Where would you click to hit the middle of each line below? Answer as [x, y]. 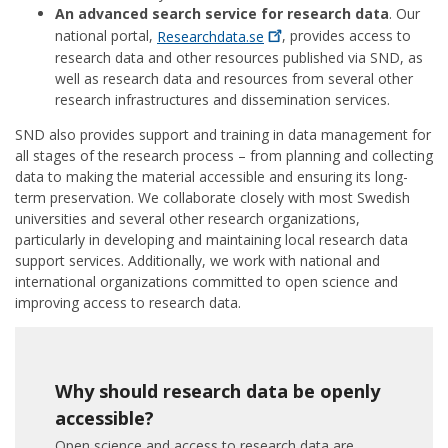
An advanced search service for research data [222, 14]
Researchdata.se [210, 36]
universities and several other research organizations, [187, 218]
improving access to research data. [130, 302]
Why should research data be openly [217, 390]
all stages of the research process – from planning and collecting [224, 155]
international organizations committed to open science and [206, 281]
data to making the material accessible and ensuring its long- [211, 176]
